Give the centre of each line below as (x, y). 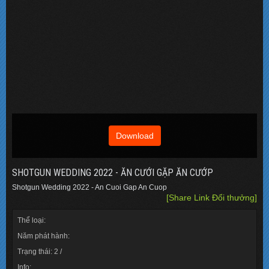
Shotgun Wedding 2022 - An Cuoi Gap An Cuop (89, 187)
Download (134, 135)
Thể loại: (32, 220)
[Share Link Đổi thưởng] (212, 197)
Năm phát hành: (44, 236)
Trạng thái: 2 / (40, 251)
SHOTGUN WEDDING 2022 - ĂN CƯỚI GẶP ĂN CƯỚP (113, 172)
